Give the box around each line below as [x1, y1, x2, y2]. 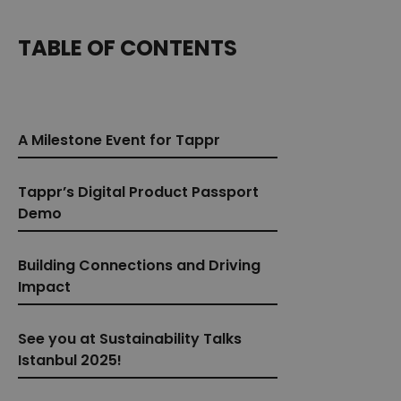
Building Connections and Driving [18, 254, 260, 276]
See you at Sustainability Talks [18, 328, 242, 349]
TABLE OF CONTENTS [18, 32, 237, 63]
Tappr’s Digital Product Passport [18, 181, 259, 202]
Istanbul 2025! [18, 349, 122, 371]
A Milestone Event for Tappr [18, 129, 220, 150]
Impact [18, 276, 71, 297]
